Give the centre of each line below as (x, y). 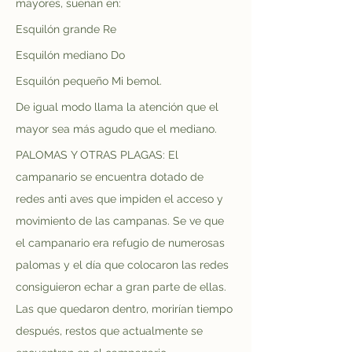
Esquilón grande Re (66, 29)
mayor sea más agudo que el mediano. (118, 129)
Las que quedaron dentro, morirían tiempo (126, 309)
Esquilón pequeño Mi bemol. (89, 81)
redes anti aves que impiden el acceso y (121, 199)
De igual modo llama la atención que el (119, 107)
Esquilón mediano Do (70, 55)
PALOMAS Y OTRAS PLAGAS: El (99, 155)
